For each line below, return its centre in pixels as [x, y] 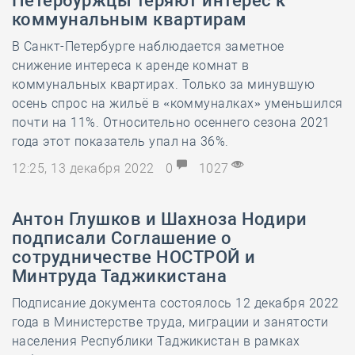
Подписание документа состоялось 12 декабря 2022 [176, 303]
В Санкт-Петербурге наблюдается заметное [148, 46]
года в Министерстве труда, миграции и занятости [170, 322]
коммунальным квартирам [130, 19]
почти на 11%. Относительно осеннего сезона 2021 [171, 122]
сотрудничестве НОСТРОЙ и [134, 257]
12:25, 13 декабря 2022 [85, 168]
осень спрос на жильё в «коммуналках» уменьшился [177, 103]
